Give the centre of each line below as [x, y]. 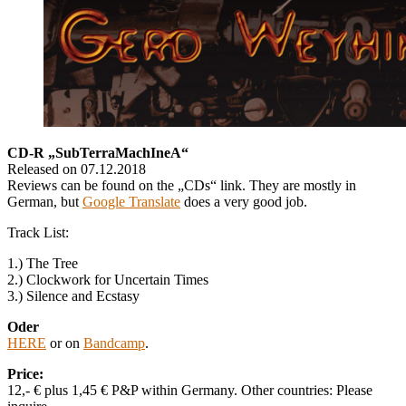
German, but [45, 201]
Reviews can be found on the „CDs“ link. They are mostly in [182, 185]
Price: [25, 373]
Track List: [38, 232]
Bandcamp [114, 343]
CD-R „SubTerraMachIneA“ [98, 152]
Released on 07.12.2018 [77, 169]
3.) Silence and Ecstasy [73, 295]
